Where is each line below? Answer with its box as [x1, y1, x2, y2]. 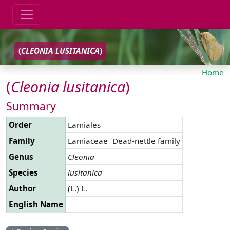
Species [9, 167, 38, 178]
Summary [6, 98, 56, 113]
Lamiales [68, 119, 101, 130]
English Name [9, 199, 63, 209]
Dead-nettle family [112, 135, 180, 146]
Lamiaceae [68, 135, 108, 146]
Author [9, 183, 36, 194]
